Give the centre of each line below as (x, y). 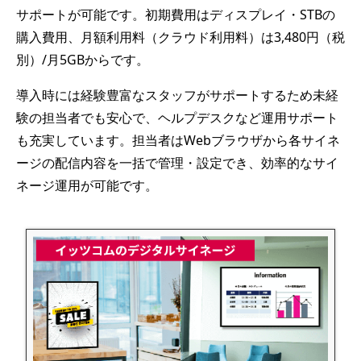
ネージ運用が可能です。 (87, 185)
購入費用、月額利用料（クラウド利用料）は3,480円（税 (180, 37)
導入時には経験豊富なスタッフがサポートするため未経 (177, 95)
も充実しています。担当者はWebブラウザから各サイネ (178, 140)
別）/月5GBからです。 (83, 59)
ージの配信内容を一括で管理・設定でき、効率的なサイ (177, 162)
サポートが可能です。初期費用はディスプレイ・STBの (176, 14)
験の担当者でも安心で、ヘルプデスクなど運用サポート (177, 117)
